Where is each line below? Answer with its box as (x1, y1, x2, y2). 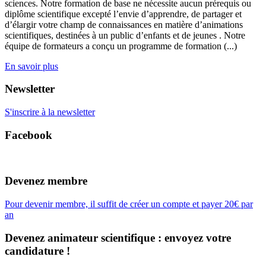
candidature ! (5, 244, 70, 257)
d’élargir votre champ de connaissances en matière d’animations (5, 19, 243, 30)
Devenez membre (5, 175, 87, 188)
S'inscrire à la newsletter (5, 107, 95, 118)
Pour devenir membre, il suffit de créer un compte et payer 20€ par (5, 198, 253, 209)
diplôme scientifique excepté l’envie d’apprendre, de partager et (5, 8, 242, 19)
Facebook (5, 128, 52, 141)
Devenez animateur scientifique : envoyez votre (5, 231, 231, 244)
